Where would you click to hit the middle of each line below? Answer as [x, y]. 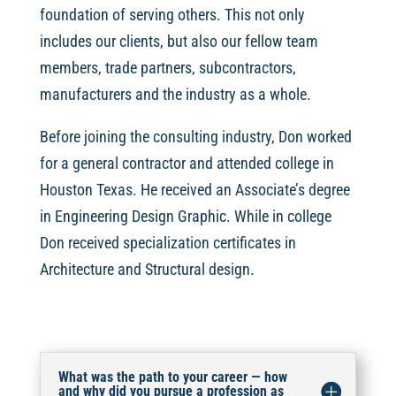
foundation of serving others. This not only [172, 15]
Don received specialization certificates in [168, 243]
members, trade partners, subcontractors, [168, 68]
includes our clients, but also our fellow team [179, 42]
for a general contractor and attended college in [187, 164]
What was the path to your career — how [172, 377]
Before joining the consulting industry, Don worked [195, 137]
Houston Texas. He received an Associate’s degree [194, 190]
